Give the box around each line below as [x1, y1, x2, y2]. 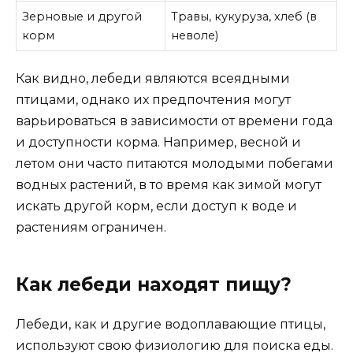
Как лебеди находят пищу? [16, 273, 292, 296]
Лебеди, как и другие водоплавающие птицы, [16, 317, 325, 333]
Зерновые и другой [22, 9, 143, 24]
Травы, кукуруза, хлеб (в [171, 9, 318, 24]
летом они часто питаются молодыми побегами [16, 156, 333, 172]
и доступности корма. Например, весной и [16, 135, 301, 150]
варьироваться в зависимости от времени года [16, 113, 333, 129]
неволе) [171, 28, 219, 43]
